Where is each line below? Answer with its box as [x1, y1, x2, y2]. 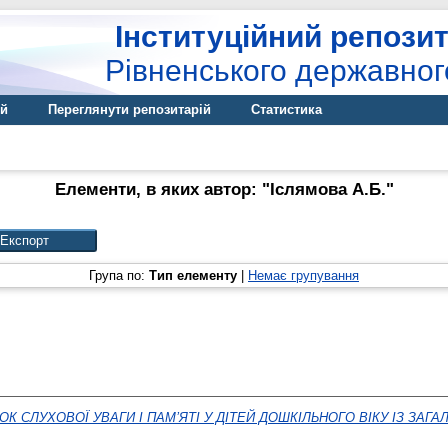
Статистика [251, 102, 322, 117]
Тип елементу [149, 268, 237, 283]
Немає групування [248, 268, 359, 283]
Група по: [89, 268, 149, 283]
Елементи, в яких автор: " [54, 180, 270, 199]
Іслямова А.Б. [269, 180, 386, 199]
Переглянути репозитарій [48, 102, 211, 117]
